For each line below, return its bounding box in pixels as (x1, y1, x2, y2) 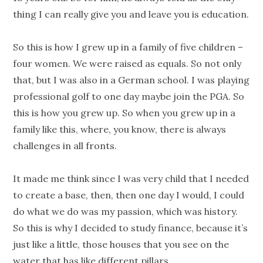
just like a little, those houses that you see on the (13, 238, 230, 251)
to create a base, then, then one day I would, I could (13, 189, 245, 201)
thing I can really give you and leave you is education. (13, 8, 249, 21)
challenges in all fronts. (13, 140, 117, 152)
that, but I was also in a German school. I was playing (13, 74, 250, 86)
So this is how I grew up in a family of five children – (13, 41, 244, 53)
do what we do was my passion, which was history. (13, 205, 238, 218)
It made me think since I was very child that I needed (13, 173, 249, 185)
